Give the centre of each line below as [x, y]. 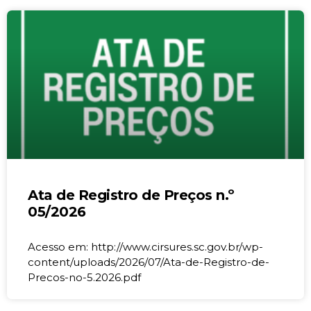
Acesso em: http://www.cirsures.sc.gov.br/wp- [145, 246]
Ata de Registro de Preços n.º [131, 195]
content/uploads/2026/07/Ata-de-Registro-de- [149, 262]
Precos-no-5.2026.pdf [84, 277]
